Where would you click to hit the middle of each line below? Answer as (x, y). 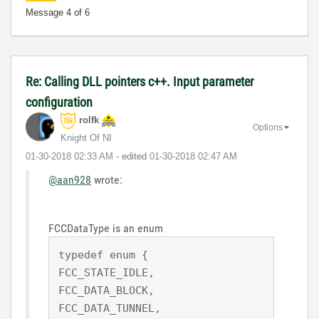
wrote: (107, 179)
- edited (133, 156)
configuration (59, 102)
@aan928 (70, 179)
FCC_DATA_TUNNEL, (110, 308)
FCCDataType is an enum (107, 228)
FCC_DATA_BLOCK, (106, 290)
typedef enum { (103, 255)
